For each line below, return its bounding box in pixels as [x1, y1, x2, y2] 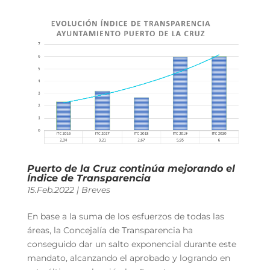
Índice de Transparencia [27, 172, 151, 184]
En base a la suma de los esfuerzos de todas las [27, 210, 224, 222]
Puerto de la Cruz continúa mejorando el [27, 162, 235, 174]
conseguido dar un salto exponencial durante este [27, 238, 236, 250]
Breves [81, 184, 110, 195]
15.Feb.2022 [27, 184, 74, 195]
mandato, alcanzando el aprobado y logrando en [27, 252, 230, 263]
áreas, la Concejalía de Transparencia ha [27, 224, 193, 236]
